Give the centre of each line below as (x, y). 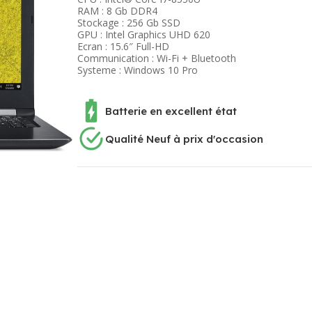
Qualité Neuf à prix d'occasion (184, 139)
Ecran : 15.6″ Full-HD (123, 46)
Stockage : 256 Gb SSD (128, 23)
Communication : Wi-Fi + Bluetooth (156, 58)
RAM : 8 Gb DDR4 (117, 11)
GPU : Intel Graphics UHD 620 (143, 34)
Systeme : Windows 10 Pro (137, 70)
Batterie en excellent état (171, 111)
